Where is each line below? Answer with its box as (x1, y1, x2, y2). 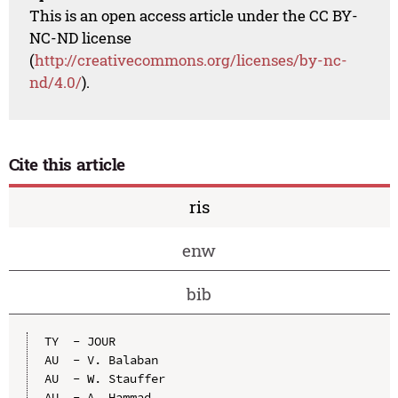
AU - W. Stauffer (44, 370, 165, 386)
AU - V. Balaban (44, 351, 158, 368)
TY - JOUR (44, 332, 115, 349)
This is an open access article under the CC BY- (29, 4, 359, 26)
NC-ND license (29, 27, 132, 48)
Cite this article (8, 153, 126, 176)
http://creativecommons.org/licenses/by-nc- (35, 49, 348, 70)
